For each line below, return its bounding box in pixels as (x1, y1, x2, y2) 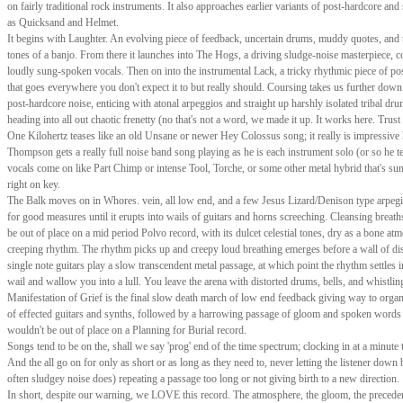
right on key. (7, 178, 60, 191)
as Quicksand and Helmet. (7, 16, 119, 29)
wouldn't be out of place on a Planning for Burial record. (7, 324, 246, 336)
